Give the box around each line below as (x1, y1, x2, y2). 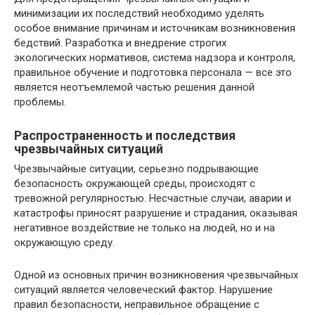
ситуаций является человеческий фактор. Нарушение (14, 283, 273, 296)
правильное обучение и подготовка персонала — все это (14, 66, 292, 79)
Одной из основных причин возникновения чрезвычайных (14, 269, 298, 281)
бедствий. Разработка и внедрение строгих (14, 37, 226, 49)
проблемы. (14, 96, 66, 108)
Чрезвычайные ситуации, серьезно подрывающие (14, 162, 259, 175)
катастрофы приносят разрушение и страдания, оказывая (14, 207, 297, 219)
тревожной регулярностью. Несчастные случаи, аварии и (14, 192, 291, 205)
